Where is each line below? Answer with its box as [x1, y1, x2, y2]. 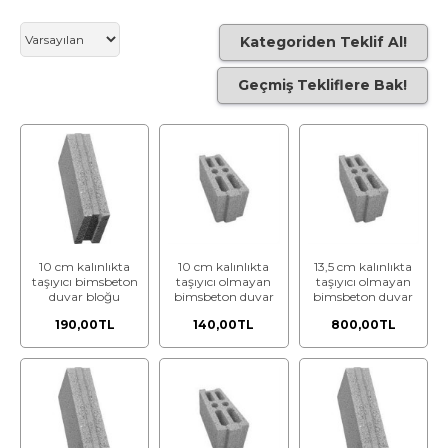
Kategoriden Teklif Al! [240, 32, 407, 51]
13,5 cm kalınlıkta [314, 259, 413, 275]
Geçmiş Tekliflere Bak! [238, 76, 407, 94]
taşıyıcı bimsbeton [31, 274, 138, 290]
